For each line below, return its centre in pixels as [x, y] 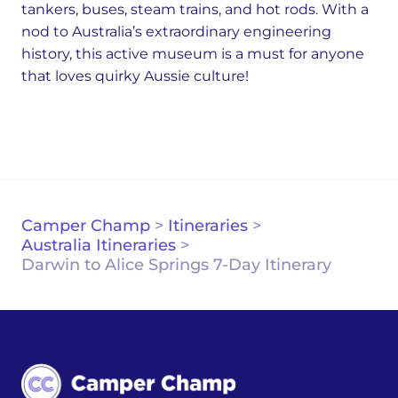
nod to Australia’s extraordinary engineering [176, 32]
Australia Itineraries [99, 245]
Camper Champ [86, 226]
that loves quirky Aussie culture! [135, 76]
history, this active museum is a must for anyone [193, 54]
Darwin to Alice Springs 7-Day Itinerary [176, 265]
